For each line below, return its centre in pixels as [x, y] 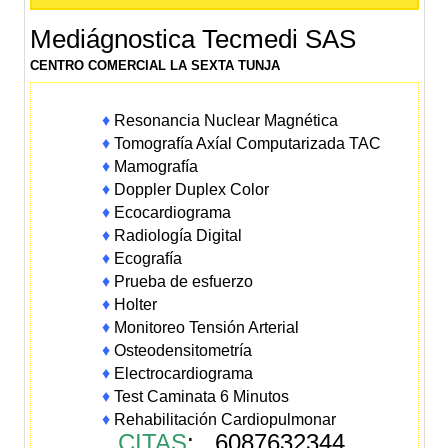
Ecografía [146, 258]
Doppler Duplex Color [190, 189]
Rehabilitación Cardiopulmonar [223, 419]
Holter [134, 304]
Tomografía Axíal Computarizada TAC [246, 143]
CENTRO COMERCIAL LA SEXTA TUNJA [155, 66]
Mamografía [154, 166]
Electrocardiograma [182, 373]
